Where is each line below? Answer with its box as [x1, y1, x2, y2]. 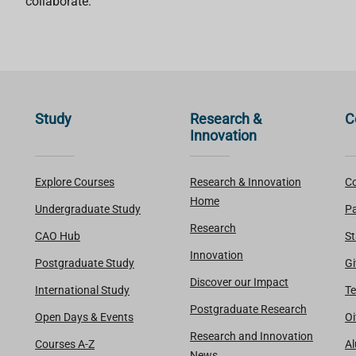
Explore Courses [35, 175, 114, 188]
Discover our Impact [190, 275, 288, 288]
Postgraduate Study [35, 256, 134, 269]
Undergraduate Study [35, 202, 141, 215]
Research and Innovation [190, 329, 313, 342]
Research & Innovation [190, 175, 301, 188]
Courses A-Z [35, 337, 95, 350]
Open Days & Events [35, 310, 133, 323]
